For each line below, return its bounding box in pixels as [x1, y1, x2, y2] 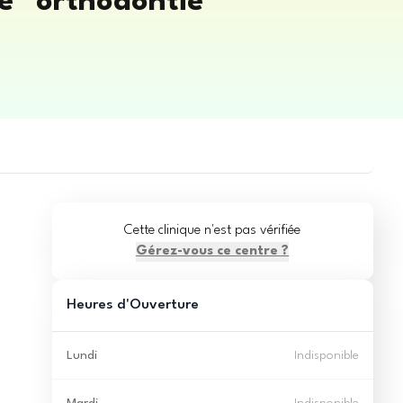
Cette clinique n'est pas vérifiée [124, 224, 301, 237]
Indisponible [293, 349, 359, 362]
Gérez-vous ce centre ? [136, 245, 290, 258]
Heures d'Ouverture [66, 298, 199, 312]
